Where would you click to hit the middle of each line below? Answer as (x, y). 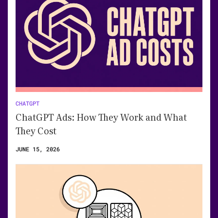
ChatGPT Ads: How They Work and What (101, 117)
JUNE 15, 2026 (38, 149)
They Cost (36, 130)
